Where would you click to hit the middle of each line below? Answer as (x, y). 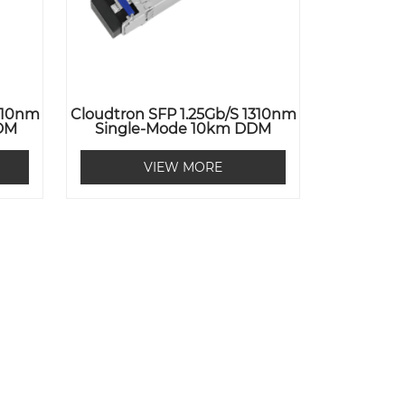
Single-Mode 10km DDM (184, 129)
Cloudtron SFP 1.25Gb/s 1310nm (183, 115)
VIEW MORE (184, 168)
